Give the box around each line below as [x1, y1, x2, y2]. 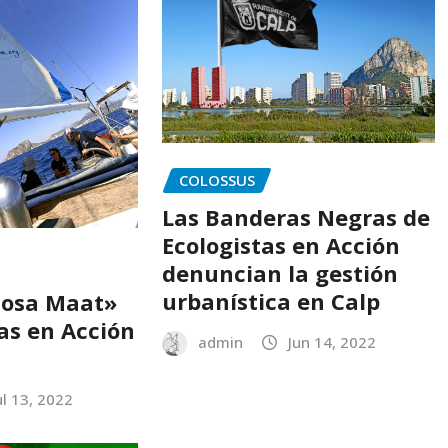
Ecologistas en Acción [161, 229, 400, 260]
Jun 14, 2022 [287, 331, 376, 352]
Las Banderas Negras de [161, 201, 430, 232]
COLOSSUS [178, 169, 255, 190]
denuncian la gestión [161, 257, 398, 288]
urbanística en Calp [161, 285, 380, 316]
